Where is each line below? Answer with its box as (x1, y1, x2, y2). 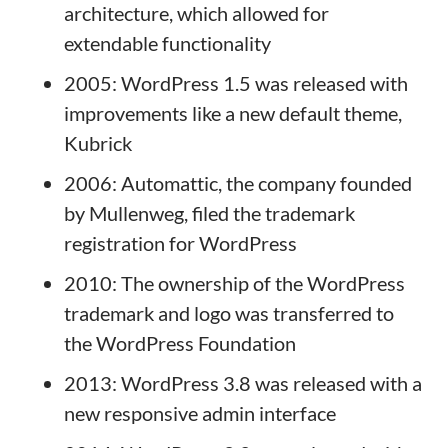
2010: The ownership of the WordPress (64, 271, 405, 295)
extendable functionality (64, 31, 271, 55)
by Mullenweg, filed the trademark (64, 201, 355, 225)
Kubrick (64, 131, 132, 155)
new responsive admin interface (64, 401, 336, 425)
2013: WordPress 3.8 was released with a (64, 371, 422, 395)
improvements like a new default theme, (64, 101, 402, 125)
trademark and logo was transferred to (64, 301, 394, 325)
